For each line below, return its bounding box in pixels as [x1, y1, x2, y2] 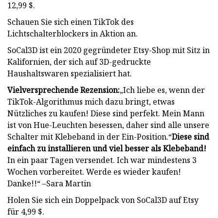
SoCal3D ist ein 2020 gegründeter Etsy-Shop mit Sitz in [7, 44, 210, 55]
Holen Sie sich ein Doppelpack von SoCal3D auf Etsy [7, 194, 199, 205]
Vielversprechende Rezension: [7, 84, 120, 95]
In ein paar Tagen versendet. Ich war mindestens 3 [7, 154, 197, 165]
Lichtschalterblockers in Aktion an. [7, 28, 138, 39]
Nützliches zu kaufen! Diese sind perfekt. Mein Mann [7, 108, 204, 119]
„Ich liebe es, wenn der [120, 84, 205, 95]
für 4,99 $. [7, 206, 44, 217]
